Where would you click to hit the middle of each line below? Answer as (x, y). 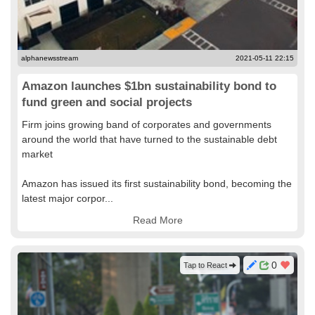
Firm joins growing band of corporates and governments (147, 124)
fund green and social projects (107, 102)
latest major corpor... (67, 198)
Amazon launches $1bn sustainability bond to (149, 86)
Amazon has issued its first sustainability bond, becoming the (157, 184)
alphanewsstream (50, 58)
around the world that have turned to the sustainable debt (149, 139)
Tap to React (206, 265)
